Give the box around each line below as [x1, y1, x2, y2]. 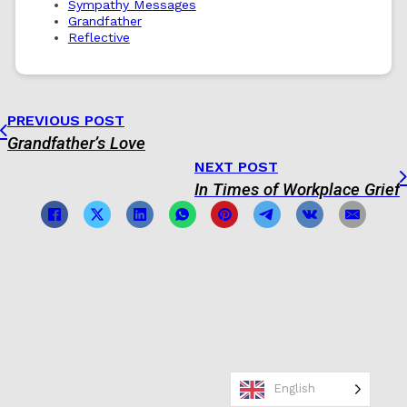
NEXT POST [194, 157, 278, 175]
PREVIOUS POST [7, 111, 124, 129]
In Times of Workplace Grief [194, 179, 400, 200]
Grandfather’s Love [7, 133, 145, 154]
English [273, 382, 315, 395]
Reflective [67, 30, 130, 45]
